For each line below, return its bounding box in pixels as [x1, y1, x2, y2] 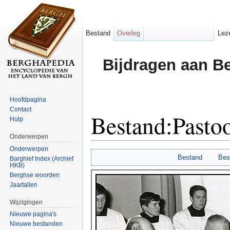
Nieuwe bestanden [10, 220, 63, 228]
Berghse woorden [10, 171, 60, 179]
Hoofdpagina [10, 95, 47, 103]
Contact [10, 105, 32, 113]
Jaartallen [10, 181, 38, 188]
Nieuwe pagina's [10, 210, 57, 218]
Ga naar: [91, 140, 122, 149]
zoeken [155, 140, 179, 149]
